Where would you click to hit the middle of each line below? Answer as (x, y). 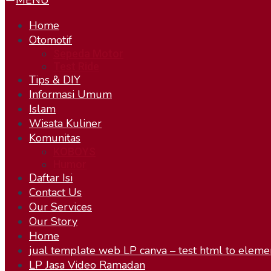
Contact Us (55, 192)
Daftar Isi (51, 178)
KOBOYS (74, 152)
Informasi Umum (70, 94)
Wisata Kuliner (65, 123)
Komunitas (55, 138)
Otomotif (51, 40)
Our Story (53, 221)
